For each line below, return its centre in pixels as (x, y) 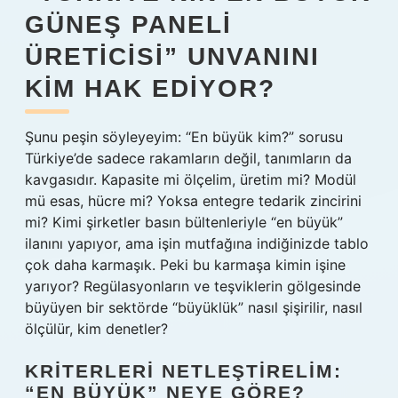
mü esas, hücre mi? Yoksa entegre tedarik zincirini (193, 201)
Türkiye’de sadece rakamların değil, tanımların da (188, 158)
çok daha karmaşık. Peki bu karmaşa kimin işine (185, 265)
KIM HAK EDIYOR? (150, 88)
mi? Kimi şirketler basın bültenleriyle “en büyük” (184, 222)
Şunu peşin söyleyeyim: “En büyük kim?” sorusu (184, 137)
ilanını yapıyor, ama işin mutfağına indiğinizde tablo (197, 243)
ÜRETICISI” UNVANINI (172, 56)
